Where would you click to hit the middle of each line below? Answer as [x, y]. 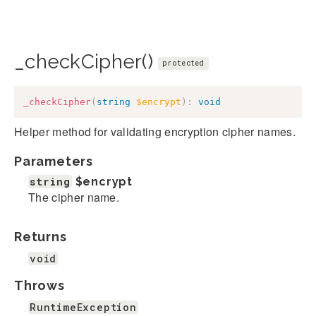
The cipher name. [74, 197]
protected [183, 63]
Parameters [54, 161]
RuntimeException [83, 307]
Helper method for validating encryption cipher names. [155, 131]
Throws [39, 285]
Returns [41, 236]
